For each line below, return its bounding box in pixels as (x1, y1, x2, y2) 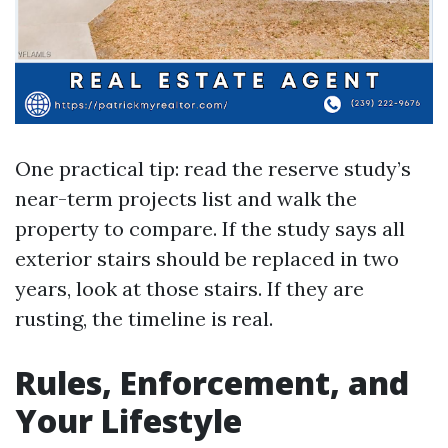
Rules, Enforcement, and (15, 361, 409, 404)
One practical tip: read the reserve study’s (15, 156, 411, 181)
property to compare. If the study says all (15, 216, 405, 241)
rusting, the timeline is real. (15, 306, 273, 331)
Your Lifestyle (15, 399, 242, 442)
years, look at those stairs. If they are (15, 276, 364, 301)
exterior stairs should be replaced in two (15, 246, 399, 271)
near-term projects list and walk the (15, 186, 357, 211)
